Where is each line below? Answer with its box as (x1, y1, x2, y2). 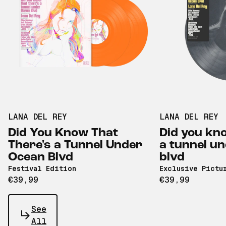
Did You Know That (8, 127, 118, 140)
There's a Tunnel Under (8, 139, 142, 152)
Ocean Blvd (8, 151, 73, 164)
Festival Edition (8, 164, 76, 173)
